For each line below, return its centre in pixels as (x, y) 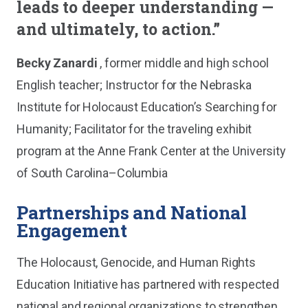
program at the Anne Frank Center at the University (152, 151)
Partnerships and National (132, 212)
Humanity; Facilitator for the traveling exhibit (134, 129)
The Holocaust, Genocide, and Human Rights (136, 262)
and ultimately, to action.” (118, 29)
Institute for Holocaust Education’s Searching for (147, 107)
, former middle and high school (183, 63)
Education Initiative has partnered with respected (148, 284)
